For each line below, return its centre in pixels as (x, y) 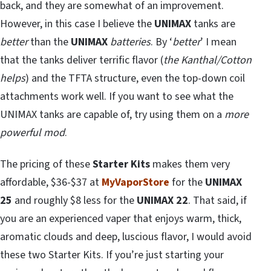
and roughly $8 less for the (74, 200)
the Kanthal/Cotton (207, 60)
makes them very (190, 164)
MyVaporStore (135, 182)
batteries (130, 42)
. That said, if (217, 200)
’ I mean (218, 42)
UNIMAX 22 (162, 200)
